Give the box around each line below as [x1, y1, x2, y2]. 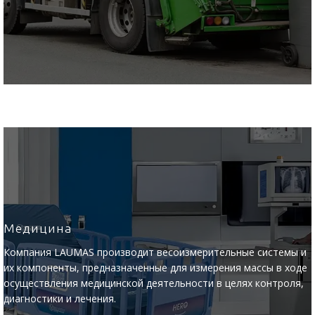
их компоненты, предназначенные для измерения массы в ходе [4, 261, 307, 274]
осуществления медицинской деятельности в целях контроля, [4, 276, 304, 290]
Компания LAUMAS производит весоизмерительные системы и [4, 245, 307, 259]
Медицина [4, 221, 72, 235]
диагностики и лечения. [4, 292, 116, 305]
